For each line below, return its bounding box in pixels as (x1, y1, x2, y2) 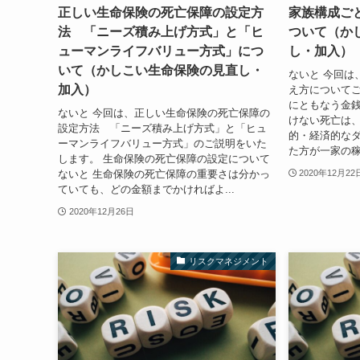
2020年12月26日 (68, 206, 134, 216)
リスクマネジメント (189, 256, 269, 266)
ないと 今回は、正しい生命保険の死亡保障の (58, 106, 270, 119)
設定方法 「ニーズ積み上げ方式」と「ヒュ (58, 121, 267, 134)
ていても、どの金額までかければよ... (58, 182, 235, 195)
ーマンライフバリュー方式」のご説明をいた (58, 137, 267, 149)
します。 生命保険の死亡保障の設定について (58, 152, 270, 165)
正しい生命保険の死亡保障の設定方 (58, 6, 264, 20)
